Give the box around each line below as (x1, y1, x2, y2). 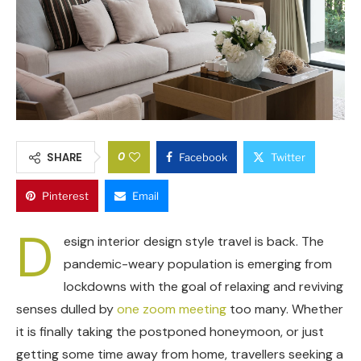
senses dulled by (16, 300, 117, 317)
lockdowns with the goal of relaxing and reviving (64, 277, 343, 295)
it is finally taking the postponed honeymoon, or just (16, 322, 324, 340)
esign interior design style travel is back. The (64, 232, 324, 250)
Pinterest (42, 189, 89, 202)
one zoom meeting (117, 300, 226, 317)
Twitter (271, 150, 305, 164)
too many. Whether (226, 300, 343, 317)
